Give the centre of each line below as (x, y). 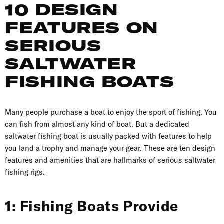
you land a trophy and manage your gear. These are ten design (110, 148)
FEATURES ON (82, 28)
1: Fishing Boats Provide (92, 206)
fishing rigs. (25, 172)
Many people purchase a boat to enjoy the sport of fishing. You (111, 112)
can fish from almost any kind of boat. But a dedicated (97, 124)
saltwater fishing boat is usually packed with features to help (108, 136)
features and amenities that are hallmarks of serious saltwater (110, 160)
